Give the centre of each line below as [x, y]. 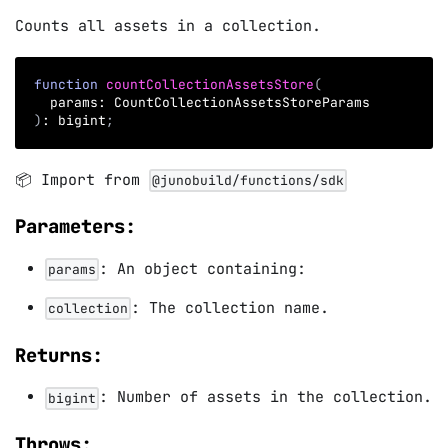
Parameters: [75, 227]
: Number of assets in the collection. [265, 397]
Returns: [59, 355]
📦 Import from [82, 179]
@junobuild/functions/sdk [248, 181]
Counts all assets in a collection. [168, 26]
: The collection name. [230, 308]
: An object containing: [202, 269]
